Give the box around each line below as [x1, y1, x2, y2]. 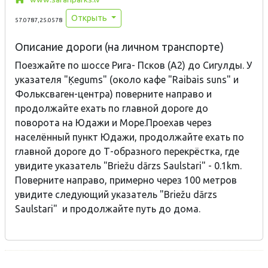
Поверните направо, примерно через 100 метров [15, 174, 237, 185]
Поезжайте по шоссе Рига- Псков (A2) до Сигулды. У [15, 59, 252, 71]
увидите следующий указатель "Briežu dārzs [15, 188, 217, 200]
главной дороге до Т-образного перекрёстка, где [15, 145, 239, 157]
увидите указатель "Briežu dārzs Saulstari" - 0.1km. [15, 160, 242, 171]
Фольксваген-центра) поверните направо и [15, 88, 212, 99]
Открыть [71, 13, 109, 23]
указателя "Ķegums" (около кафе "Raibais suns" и [15, 74, 239, 85]
